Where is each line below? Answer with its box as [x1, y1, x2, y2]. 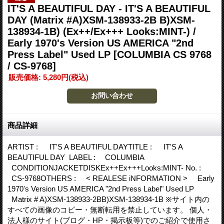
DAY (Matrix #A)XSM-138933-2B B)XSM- [7, 14, 195, 25]
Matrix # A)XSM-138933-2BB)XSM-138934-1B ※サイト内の [7, 194, 209, 203]
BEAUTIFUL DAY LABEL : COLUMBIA [7, 152, 144, 161]
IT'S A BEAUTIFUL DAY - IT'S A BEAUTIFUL [7, 2, 210, 14]
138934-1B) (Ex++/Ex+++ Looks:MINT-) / [7, 25, 196, 37]
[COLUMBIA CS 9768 [113, 48, 211, 60]
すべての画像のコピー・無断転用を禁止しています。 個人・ [7, 205, 212, 214]
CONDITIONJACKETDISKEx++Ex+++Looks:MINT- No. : [7, 163, 208, 172]
